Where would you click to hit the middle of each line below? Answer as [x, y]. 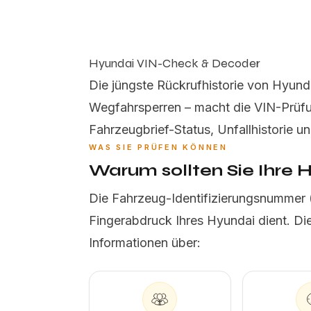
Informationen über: [145, 243]
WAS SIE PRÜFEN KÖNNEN [158, 147]
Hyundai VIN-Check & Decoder [175, 63]
